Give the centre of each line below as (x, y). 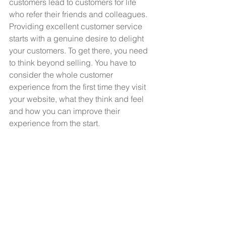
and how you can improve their (66, 111)
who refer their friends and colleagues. (79, 14)
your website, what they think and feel (77, 99)
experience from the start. (55, 123)
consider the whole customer (62, 75)
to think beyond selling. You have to (74, 63)
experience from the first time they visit (78, 87)
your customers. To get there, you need (79, 50)
